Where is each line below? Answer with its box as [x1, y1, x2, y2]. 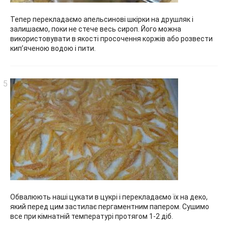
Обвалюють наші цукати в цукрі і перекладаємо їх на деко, [10, 193, 208, 202]
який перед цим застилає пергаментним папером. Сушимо [10, 203, 209, 211]
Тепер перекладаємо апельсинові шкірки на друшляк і [10, 15, 193, 24]
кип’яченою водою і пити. [10, 44, 96, 53]
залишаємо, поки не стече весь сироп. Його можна [10, 25, 181, 34]
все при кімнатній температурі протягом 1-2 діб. [10, 212, 173, 221]
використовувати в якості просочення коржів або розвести [10, 35, 213, 43]
